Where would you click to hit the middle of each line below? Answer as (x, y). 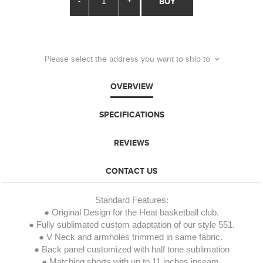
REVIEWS (131, 142)
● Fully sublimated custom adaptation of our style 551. (131, 225)
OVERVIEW (131, 86)
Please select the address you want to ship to (127, 59)
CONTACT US (131, 171)
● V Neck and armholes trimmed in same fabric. (130, 237)
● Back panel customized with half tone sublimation (131, 249)
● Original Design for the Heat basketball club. (131, 212)
